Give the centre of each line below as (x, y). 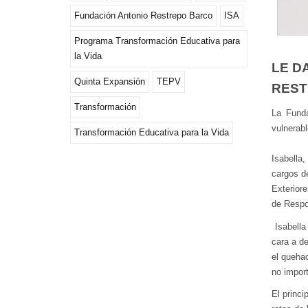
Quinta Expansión (110, 81)
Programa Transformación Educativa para (157, 41)
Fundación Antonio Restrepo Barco (143, 15)
